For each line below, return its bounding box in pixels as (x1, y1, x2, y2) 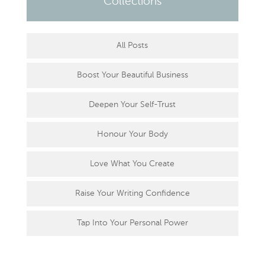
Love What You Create (90, 159, 175, 168)
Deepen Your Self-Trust (89, 100, 176, 109)
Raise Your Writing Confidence (75, 189, 190, 198)
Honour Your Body (96, 130, 168, 138)
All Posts (117, 41, 148, 50)
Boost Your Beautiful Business (76, 70, 188, 79)
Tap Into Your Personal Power (76, 218, 188, 227)
